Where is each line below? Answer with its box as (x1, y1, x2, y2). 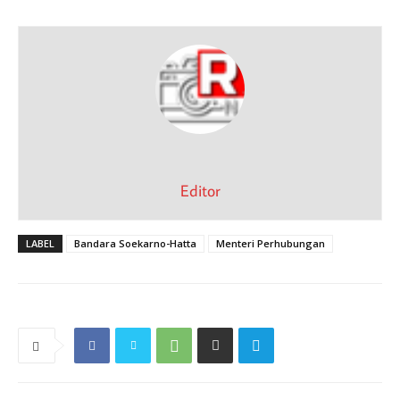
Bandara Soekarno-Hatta (74, 236, 196, 250)
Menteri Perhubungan (216, 236, 325, 250)
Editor (179, 179, 221, 201)
